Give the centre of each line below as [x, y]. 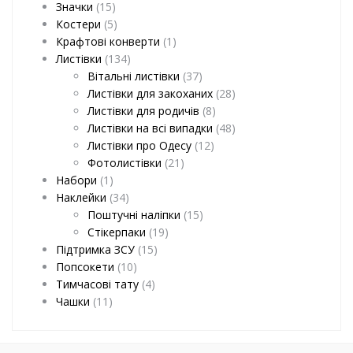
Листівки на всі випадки [150, 128]
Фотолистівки [124, 163]
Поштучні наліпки [134, 215]
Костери [78, 24]
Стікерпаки [117, 232]
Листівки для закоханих [150, 94]
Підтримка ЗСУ [95, 250]
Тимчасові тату [97, 284]
